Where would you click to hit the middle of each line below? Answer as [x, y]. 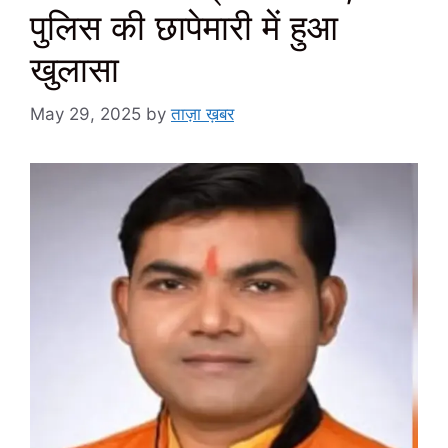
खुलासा [74, 69]
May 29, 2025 [85, 113]
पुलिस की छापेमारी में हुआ [184, 27]
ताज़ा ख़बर [202, 113]
